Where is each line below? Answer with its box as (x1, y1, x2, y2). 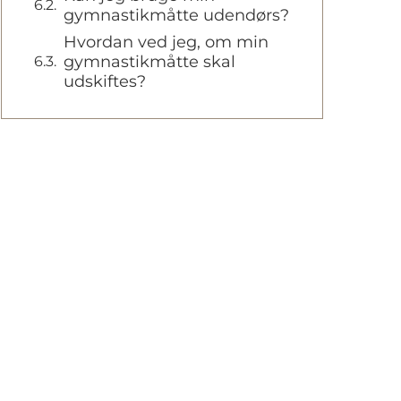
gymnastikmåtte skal (64, 52, 235, 72)
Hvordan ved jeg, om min (64, 32, 269, 52)
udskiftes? (64, 72, 146, 91)
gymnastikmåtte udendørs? (64, 5, 289, 25)
